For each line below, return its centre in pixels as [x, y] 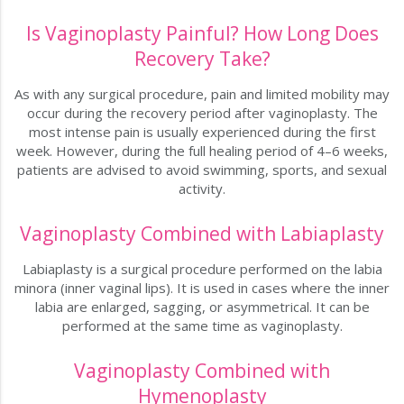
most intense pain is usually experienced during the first [202, 132]
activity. [202, 189]
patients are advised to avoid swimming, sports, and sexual [202, 170]
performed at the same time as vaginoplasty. [202, 326]
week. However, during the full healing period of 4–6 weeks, [202, 151]
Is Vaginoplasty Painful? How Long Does [202, 34]
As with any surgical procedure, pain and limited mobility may [202, 94]
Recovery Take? [202, 59]
